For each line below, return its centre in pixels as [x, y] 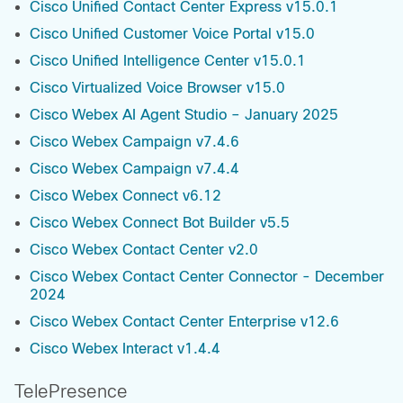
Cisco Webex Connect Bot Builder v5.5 [160, 223]
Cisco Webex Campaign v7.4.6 [134, 142]
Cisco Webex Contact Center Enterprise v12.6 [184, 322]
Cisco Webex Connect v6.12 [125, 196]
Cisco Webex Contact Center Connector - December [207, 277]
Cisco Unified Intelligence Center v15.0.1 [168, 61]
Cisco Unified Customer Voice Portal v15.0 [172, 34]
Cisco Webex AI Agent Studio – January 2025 [184, 115]
